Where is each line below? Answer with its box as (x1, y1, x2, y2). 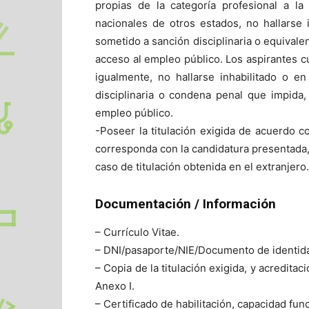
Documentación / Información (95, 195, 276, 212)
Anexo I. (95, 279, 134, 292)
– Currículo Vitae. (95, 225, 179, 239)
